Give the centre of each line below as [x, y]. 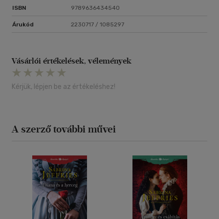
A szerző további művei [64, 129]
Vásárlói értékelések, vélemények [72, 61]
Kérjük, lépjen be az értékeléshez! [64, 87]
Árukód [23, 25]
